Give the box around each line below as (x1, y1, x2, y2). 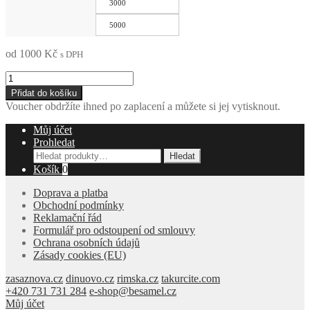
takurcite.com (161, 272, 220, 284)
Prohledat (33, 136, 75, 148)
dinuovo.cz (66, 272, 114, 284)
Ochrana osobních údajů (33, 236, 140, 248)
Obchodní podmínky (33, 199, 124, 211)
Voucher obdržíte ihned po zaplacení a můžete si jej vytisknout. (6, 100, 280, 112)
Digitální (5, 70, 43, 82)
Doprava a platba (33, 186, 108, 199)
